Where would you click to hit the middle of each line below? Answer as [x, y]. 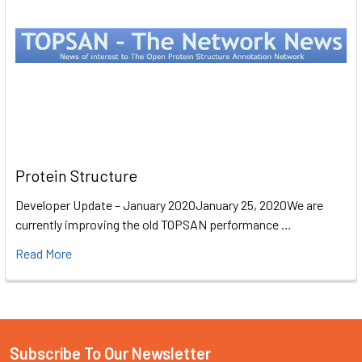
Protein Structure [76, 176]
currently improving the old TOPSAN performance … [154, 225]
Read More [44, 254]
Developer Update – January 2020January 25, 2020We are [169, 205]
